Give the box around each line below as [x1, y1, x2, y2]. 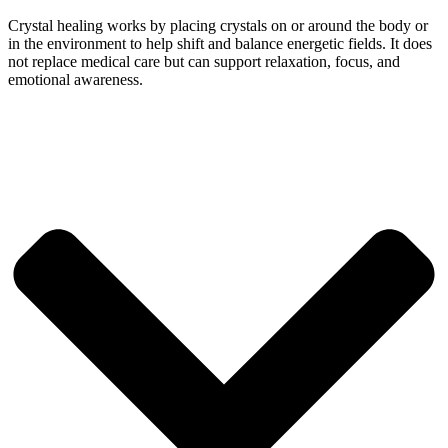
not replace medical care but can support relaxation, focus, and [8, 53, 400, 71]
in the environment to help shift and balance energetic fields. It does [8, 35, 432, 53]
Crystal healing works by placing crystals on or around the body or [8, 17, 428, 35]
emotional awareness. [8, 71, 143, 89]
